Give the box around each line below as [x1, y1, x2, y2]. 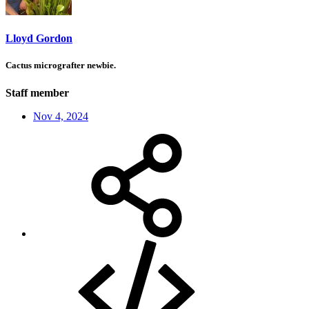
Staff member [6, 86, 69, 99]
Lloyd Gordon [6, 32, 72, 45]
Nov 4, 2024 [33, 110, 88, 122]
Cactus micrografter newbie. [6, 60, 116, 71]
